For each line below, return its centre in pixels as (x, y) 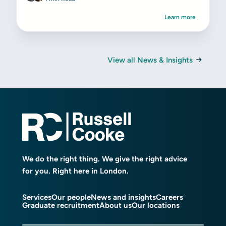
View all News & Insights (150, 60)
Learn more (180, 17)
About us (116, 205)
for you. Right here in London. (75, 171)
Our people (71, 197)
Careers (169, 197)
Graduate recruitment (61, 205)
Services (37, 197)
